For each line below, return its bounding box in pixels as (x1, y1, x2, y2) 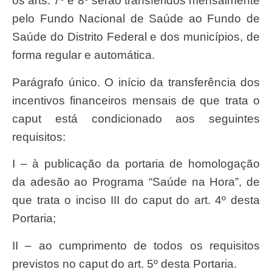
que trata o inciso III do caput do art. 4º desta (12, 194, 260, 207)
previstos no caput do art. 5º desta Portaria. (12, 257, 237, 270)
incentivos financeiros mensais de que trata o (12, 93, 260, 107)
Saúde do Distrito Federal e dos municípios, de (12, 30, 260, 44)
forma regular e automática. (12, 49, 155, 62)
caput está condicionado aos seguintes (12, 112, 260, 125)
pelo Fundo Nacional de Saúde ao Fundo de (12, 12, 260, 25)
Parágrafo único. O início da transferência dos (12, 75, 20, 89)
